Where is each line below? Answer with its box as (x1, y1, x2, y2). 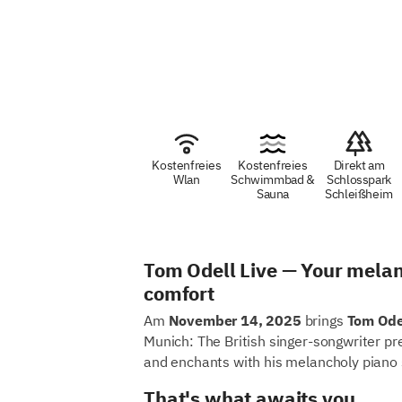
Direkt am (333, 157, 385, 173)
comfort (144, 280, 214, 306)
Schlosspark (327, 171, 391, 188)
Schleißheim (325, 186, 393, 202)
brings (301, 311, 347, 330)
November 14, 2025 (168, 311, 301, 330)
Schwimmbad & (231, 171, 315, 188)
